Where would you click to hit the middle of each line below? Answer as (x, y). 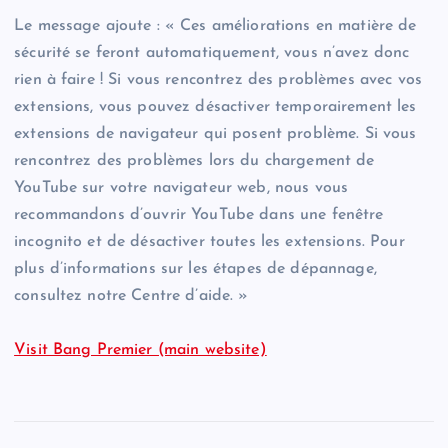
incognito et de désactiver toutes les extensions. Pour (209, 242)
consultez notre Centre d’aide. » (131, 296)
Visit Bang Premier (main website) (140, 350)
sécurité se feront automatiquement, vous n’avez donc (212, 53)
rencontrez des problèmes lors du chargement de (194, 161)
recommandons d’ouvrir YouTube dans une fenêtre (199, 215)
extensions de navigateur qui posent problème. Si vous (215, 134)
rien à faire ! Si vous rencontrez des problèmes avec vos (218, 80)
